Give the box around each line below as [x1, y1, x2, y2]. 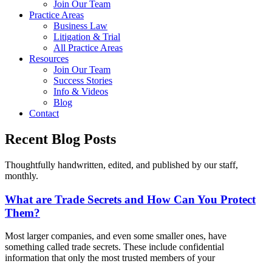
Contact [29, 108, 59, 118]
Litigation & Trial [53, 32, 120, 42]
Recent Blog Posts [5, 131, 116, 147]
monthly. [5, 170, 38, 181]
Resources [29, 53, 69, 64]
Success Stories [53, 75, 112, 86]
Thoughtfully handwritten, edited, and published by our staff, [5, 159, 238, 170]
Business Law [53, 21, 107, 31]
